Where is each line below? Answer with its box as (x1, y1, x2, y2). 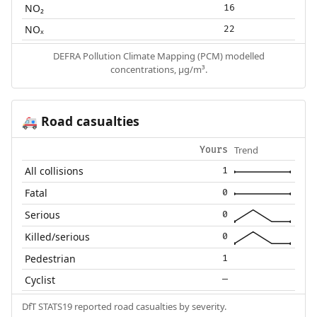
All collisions (25, 163, 84, 178)
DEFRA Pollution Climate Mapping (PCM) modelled (52, 50, 265, 63)
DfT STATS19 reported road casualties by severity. (21, 299, 226, 313)
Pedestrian (25, 251, 76, 265)
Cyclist (25, 272, 56, 287)
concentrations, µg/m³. (110, 63, 207, 76)
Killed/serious (25, 229, 91, 243)
